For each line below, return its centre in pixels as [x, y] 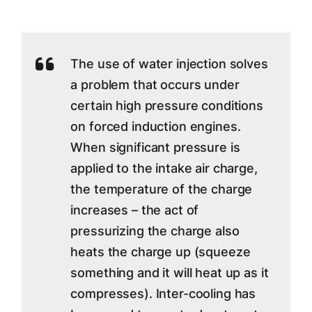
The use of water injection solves [169, 64]
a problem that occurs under [155, 85]
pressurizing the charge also [155, 231]
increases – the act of [135, 210]
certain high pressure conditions [167, 106]
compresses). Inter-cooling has [163, 294]
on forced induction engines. [156, 126]
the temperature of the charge [162, 189]
